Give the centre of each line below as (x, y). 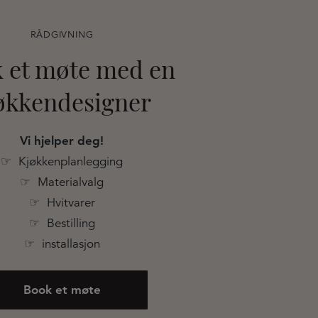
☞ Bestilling (62, 223)
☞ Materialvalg (62, 182)
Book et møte (62, 289)
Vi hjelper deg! (62, 140)
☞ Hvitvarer (62, 202)
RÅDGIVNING (62, 34)
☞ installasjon (62, 243)
